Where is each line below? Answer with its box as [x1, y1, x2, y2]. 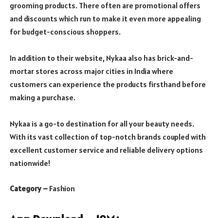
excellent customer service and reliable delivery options [10, 145, 203, 155]
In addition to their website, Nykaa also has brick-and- [10, 53, 193, 63]
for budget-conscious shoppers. [10, 27, 121, 37]
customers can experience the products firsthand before [10, 79, 206, 90]
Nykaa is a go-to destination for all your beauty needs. [10, 119, 194, 129]
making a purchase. [10, 92, 75, 103]
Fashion [49, 183, 75, 193]
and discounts [10, 14, 57, 24]
